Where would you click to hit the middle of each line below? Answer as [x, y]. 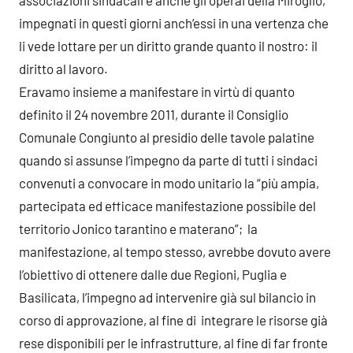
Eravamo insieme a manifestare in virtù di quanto [157, 91]
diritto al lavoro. [63, 68]
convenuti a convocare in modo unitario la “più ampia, [169, 182]
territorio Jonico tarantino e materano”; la [138, 228]
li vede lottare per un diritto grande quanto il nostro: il [168, 45]
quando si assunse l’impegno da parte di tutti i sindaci [168, 160]
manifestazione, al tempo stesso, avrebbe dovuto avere [175, 251]
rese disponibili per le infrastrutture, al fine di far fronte [173, 342]
